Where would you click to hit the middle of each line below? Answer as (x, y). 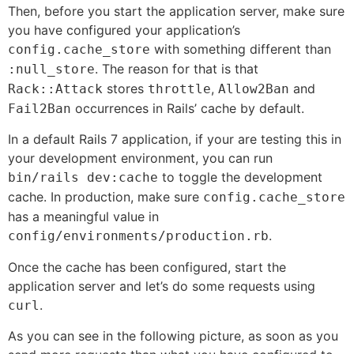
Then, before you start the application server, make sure (176, 11)
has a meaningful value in (83, 217)
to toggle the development (240, 177)
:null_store (51, 69)
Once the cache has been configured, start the (147, 267)
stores (125, 88)
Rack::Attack (55, 88)
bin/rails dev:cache (83, 178)
